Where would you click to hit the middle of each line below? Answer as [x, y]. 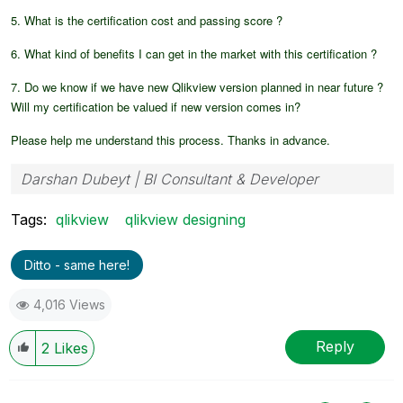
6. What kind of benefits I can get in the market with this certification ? [194, 53]
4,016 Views [69, 304]
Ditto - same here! [77, 264]
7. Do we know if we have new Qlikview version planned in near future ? [197, 86]
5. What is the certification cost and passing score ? [147, 20]
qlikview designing [185, 219]
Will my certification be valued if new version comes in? [156, 106]
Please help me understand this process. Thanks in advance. [170, 139]
